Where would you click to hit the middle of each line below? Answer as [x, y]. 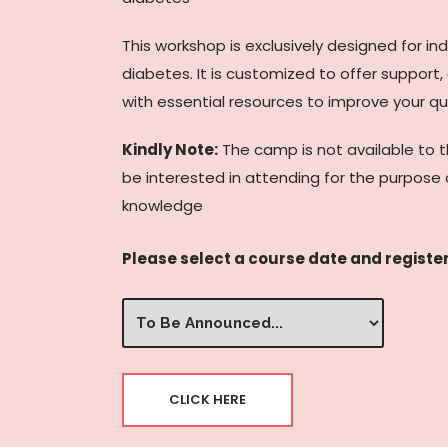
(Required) [159, 362]
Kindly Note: [170, 149]
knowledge [162, 205]
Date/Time [164, 335]
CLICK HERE [207, 399]
